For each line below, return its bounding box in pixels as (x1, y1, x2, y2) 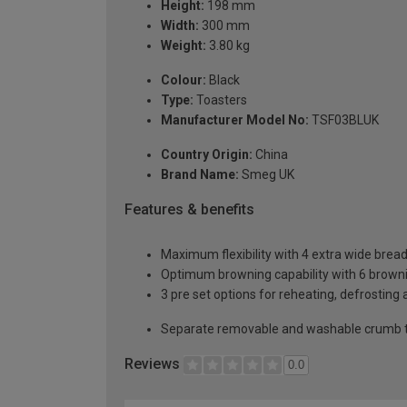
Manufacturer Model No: (161, 112, 309, 127)
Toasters (194, 92, 247, 107)
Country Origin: (161, 146, 253, 162)
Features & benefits (124, 200, 254, 218)
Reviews (124, 355, 184, 373)
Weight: (161, 37, 206, 53)
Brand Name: (161, 166, 239, 182)
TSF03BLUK (309, 112, 379, 127)
